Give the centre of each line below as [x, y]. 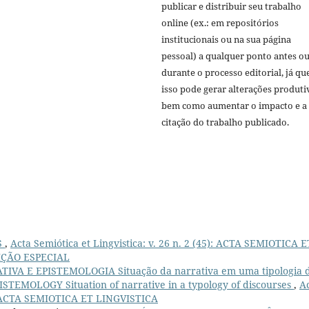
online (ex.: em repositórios [220, 22]
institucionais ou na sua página [226, 39]
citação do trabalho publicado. [225, 122]
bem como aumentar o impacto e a [234, 105]
